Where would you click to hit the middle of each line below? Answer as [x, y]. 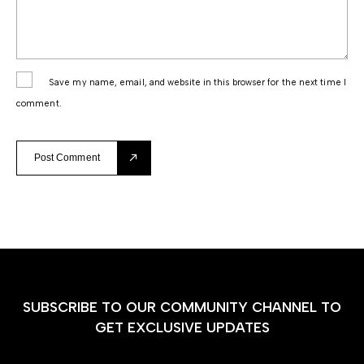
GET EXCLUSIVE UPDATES [182, 327]
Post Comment [67, 157]
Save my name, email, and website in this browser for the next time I [197, 82]
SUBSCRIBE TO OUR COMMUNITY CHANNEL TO [182, 307]
